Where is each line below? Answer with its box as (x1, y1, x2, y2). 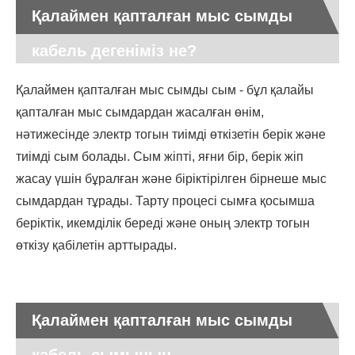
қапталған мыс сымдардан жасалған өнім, (16, 105, 264, 120)
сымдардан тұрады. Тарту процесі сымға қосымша (16, 194, 315, 208)
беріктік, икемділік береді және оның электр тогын (16, 216, 310, 231)
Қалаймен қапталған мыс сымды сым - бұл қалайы (16, 83, 314, 97)
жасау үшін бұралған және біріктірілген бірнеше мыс (16, 172, 326, 186)
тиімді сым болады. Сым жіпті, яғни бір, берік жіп (16, 150, 303, 164)
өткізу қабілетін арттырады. (16, 239, 177, 253)
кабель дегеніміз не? (32, 42, 197, 60)
